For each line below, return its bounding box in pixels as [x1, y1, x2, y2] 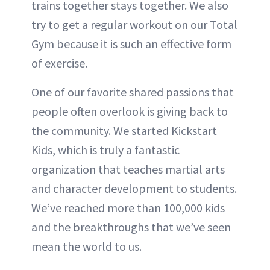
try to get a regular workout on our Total [31, 16, 237, 32]
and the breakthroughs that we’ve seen [31, 219, 231, 234]
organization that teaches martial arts [31, 161, 225, 177]
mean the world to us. [31, 238, 142, 254]
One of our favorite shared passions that [31, 84, 234, 99]
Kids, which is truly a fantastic [31, 142, 180, 157]
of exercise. [31, 55, 87, 71]
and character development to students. [31, 180, 237, 196]
